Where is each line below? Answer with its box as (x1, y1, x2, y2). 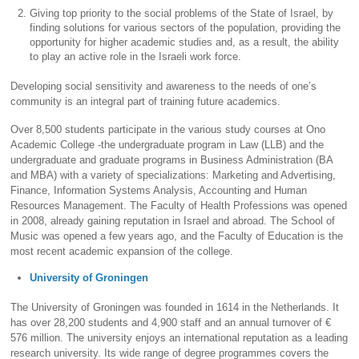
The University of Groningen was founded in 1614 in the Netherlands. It (10, 301, 340, 314)
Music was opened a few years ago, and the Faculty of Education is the (10, 229, 344, 242)
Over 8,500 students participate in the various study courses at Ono (10, 123, 326, 135)
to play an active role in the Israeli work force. (30, 50, 242, 63)
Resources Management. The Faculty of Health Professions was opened (10, 199, 348, 212)
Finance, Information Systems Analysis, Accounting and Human (10, 184, 308, 196)
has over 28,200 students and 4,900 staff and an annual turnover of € (10, 317, 332, 329)
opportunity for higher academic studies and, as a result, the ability (30, 35, 340, 48)
